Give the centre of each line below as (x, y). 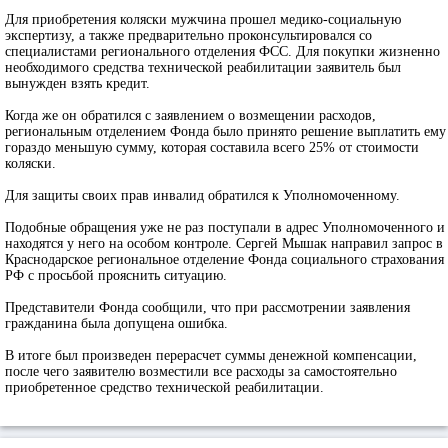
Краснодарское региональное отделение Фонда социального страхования (224, 259)
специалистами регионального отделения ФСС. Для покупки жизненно (222, 51)
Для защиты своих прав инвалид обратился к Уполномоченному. (202, 195)
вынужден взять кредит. (77, 83)
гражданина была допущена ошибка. (116, 323)
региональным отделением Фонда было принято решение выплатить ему (225, 131)
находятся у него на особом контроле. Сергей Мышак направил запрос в (224, 243)
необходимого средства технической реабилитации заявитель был (203, 67)
